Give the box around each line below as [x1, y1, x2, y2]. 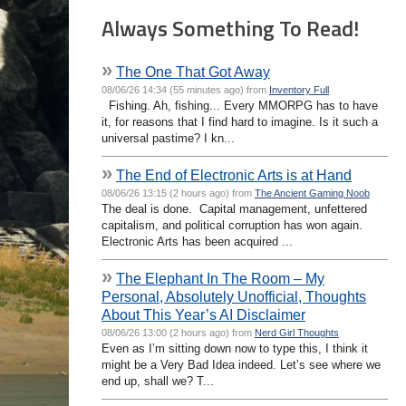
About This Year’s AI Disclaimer [101, 305, 305, 323]
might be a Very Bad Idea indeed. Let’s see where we [101, 357, 381, 372]
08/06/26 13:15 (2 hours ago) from [101, 187, 255, 198]
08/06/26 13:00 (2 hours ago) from [101, 326, 255, 338]
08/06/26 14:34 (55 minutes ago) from [101, 83, 269, 95]
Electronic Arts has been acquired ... [101, 234, 293, 248]
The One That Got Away [116, 63, 270, 80]
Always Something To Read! [101, 11, 359, 44]
